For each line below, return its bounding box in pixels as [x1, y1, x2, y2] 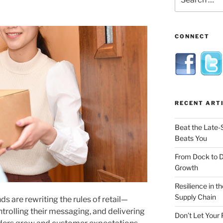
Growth [174, 163, 198, 172]
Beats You [174, 133, 207, 142]
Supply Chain [174, 192, 216, 201]
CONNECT [174, 32, 210, 40]
